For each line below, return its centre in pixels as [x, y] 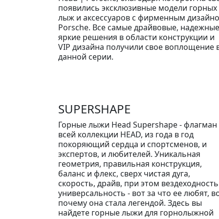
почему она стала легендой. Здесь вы [130, 203]
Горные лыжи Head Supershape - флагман [138, 125]
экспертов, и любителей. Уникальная [129, 154]
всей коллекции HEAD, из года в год [126, 135]
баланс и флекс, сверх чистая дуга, [124, 174]
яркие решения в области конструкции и [136, 37]
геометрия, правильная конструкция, [130, 164]
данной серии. [86, 57]
